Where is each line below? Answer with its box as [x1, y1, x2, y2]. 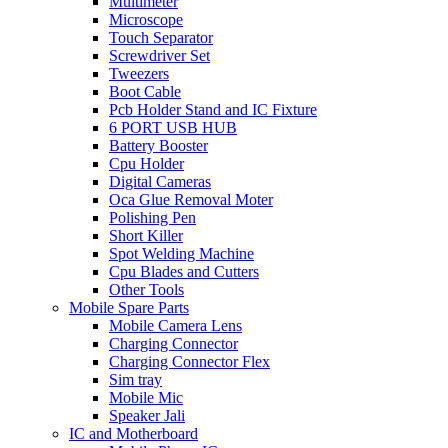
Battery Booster [109, 137, 208, 155]
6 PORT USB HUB [109, 119, 237, 137]
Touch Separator [109, 29, 213, 47]
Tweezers [109, 65, 169, 83]
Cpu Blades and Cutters [109, 263, 259, 281]
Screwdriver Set [109, 47, 210, 65]
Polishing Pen [109, 209, 196, 227]
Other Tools [109, 281, 184, 299]
